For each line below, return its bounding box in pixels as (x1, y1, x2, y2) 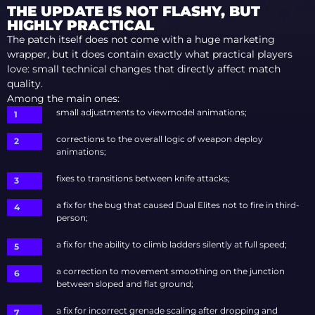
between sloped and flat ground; (56, 278, 193, 289)
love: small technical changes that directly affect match (7, 62, 281, 75)
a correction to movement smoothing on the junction (56, 265, 285, 276)
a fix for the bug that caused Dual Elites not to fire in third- (56, 199, 300, 210)
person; (56, 212, 88, 223)
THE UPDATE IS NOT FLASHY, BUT (7, 2, 260, 20)
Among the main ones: (7, 91, 120, 105)
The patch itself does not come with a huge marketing (7, 32, 275, 46)
